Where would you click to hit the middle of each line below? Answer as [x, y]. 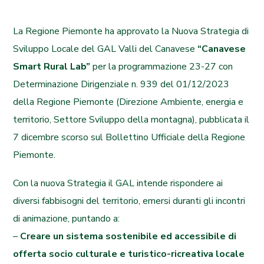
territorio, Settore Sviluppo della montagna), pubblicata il [131, 120]
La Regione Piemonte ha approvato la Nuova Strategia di [131, 31]
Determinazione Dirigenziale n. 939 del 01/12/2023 [121, 84]
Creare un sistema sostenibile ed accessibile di [128, 236]
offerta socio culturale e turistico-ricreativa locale [129, 254]
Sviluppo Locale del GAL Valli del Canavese [105, 49]
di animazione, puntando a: [67, 219]
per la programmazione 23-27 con [162, 67]
